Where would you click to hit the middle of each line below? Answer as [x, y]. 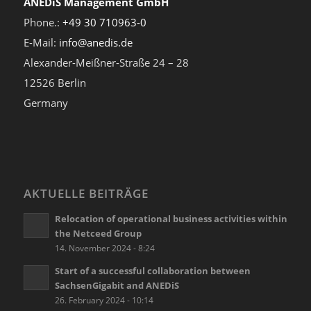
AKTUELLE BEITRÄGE [86, 193]
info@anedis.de [95, 42]
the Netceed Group [98, 233]
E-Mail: [41, 42]
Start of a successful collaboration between [152, 270]
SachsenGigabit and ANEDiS [117, 285]
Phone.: [43, 22]
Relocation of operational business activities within [171, 218]
